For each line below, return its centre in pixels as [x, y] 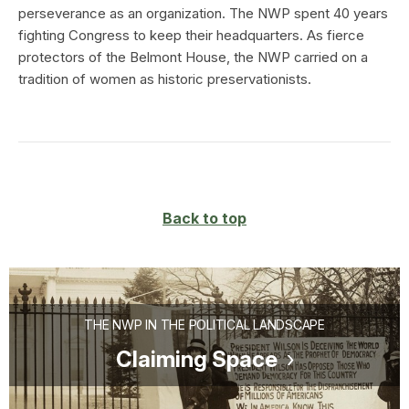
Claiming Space [196, 359]
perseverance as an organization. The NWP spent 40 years [203, 13]
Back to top [204, 218]
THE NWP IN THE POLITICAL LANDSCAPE [204, 324]
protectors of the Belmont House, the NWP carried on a [193, 57]
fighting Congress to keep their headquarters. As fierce [191, 35]
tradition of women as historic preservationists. [165, 79]
